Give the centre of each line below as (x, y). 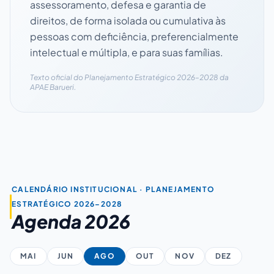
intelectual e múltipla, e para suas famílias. (127, 52)
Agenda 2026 (71, 221)
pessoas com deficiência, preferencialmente (134, 36)
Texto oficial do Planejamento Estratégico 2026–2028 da (129, 77)
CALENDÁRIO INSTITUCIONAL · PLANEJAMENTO (113, 189)
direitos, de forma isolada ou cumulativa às (128, 20)
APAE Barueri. (53, 87)
